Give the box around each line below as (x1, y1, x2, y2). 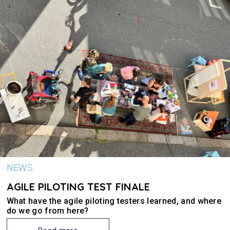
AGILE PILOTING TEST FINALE (6, 180, 150, 193)
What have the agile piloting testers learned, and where (6, 196, 222, 206)
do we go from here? (6, 206, 89, 216)
